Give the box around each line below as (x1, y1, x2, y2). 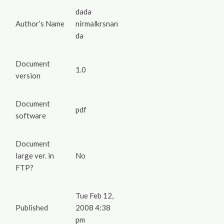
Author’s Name (15, 19, 64, 28)
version (15, 71, 40, 80)
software (15, 111, 46, 120)
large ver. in (15, 151, 54, 160)
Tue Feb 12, (75, 191, 113, 200)
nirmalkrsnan (75, 19, 118, 28)
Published (15, 203, 48, 212)
